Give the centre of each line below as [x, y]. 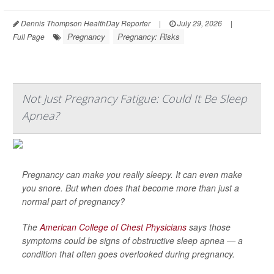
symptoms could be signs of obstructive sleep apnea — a [132, 240]
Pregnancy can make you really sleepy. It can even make [132, 174]
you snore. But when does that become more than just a [131, 188]
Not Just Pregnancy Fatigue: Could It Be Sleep [135, 98]
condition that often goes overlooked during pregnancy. [128, 254]
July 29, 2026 [199, 23]
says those [209, 227]
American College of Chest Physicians [113, 227]
